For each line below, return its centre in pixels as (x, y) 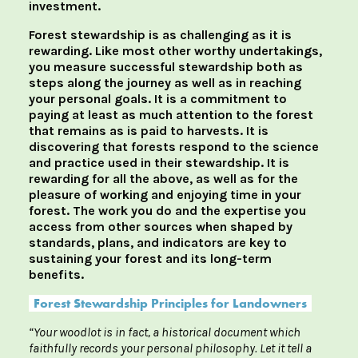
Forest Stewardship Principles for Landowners (170, 304)
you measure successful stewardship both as (166, 67)
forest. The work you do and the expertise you (167, 211)
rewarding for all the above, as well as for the (163, 179)
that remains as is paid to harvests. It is (149, 131)
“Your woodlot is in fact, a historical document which (165, 332)
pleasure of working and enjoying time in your (165, 195)
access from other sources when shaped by (161, 227)
